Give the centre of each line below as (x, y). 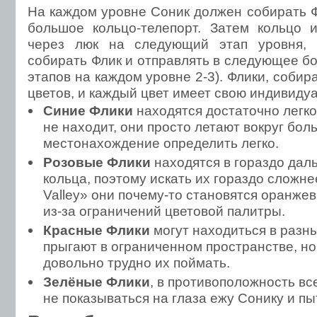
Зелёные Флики (97, 282)
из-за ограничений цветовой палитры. (164, 211)
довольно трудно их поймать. (137, 263)
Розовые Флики (97, 162)
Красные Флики (97, 230)
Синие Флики (88, 110)
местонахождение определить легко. (161, 143)
